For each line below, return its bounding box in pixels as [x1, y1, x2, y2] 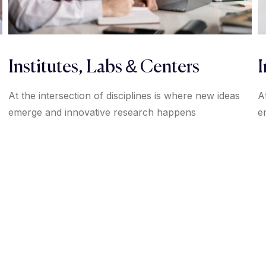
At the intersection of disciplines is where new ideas [8, 90, 240, 102]
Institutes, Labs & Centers [8, 59, 199, 77]
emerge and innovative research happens [8, 106, 196, 119]
